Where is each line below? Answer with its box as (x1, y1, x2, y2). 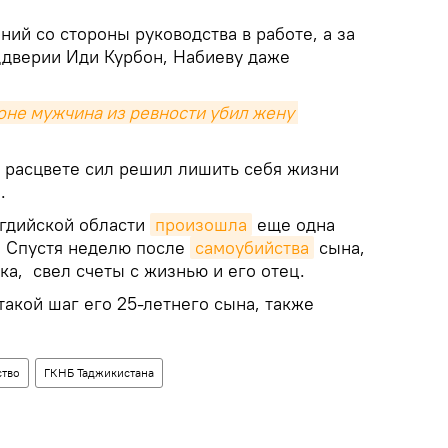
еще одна (252, 213, 335, 237)
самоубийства (195, 236, 309, 260)
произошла (155, 213, 247, 237)
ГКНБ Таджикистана (44, 365, 154, 381)
